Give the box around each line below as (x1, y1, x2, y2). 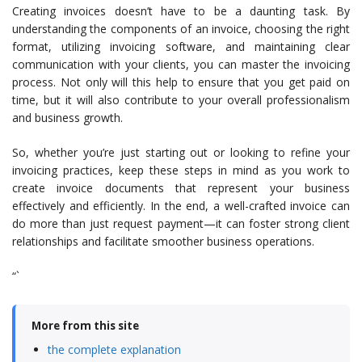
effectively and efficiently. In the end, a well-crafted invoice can (12, 198, 350, 213)
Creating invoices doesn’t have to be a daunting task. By (12, 3, 350, 19)
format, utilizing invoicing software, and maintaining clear (12, 39, 350, 54)
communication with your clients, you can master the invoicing (12, 57, 350, 72)
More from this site (32, 318, 139, 333)
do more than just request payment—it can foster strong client (12, 216, 350, 231)
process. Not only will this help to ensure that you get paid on (12, 74, 350, 90)
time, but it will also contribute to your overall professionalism (12, 92, 350, 107)
